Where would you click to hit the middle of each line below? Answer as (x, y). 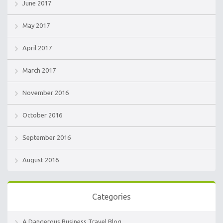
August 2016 (41, 160)
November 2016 (46, 93)
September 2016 (47, 138)
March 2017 (39, 70)
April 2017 (37, 48)
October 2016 (42, 115)
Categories (111, 197)
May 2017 (36, 26)
